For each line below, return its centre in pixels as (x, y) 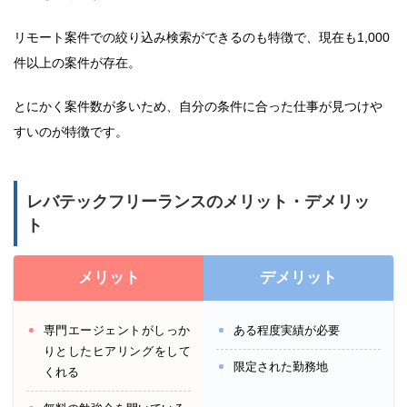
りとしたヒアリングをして (117, 352)
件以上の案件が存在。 (77, 63)
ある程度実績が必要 (286, 331)
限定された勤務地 (280, 366)
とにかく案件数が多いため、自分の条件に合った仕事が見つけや (198, 107)
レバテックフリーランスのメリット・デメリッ (198, 202)
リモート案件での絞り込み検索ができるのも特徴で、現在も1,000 (202, 38)
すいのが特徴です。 (71, 132)
